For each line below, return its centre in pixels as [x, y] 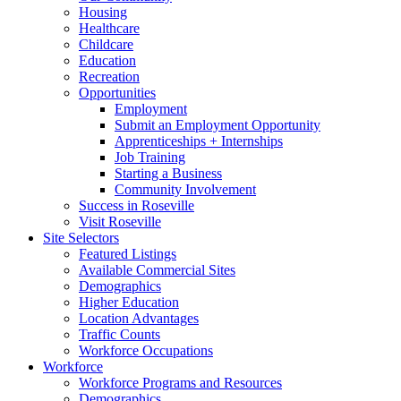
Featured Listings [128, 254]
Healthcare [109, 28]
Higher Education [129, 302]
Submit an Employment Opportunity [218, 125]
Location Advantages [139, 318]
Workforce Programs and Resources [180, 383]
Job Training [150, 157]
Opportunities [117, 93]
